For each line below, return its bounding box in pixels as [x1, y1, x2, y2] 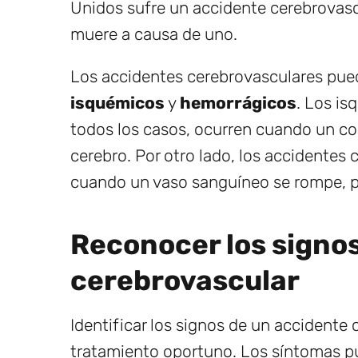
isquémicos [70, 92, 165, 113]
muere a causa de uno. [70, 23, 237, 44]
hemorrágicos [180, 92, 296, 113]
